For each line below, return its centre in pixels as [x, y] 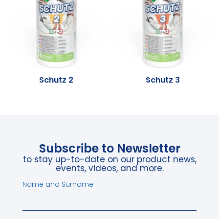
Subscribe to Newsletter [109, 149]
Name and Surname [58, 185]
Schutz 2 [56, 80]
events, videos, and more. [109, 168]
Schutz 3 [163, 80]
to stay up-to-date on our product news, [109, 160]
